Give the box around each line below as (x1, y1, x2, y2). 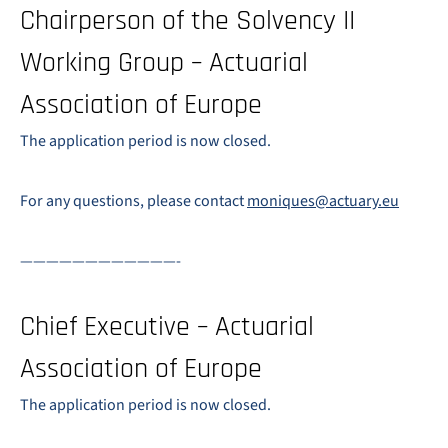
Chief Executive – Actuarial (20, 309, 314, 345)
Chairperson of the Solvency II (20, 3, 355, 39)
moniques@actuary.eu (247, 190, 399, 212)
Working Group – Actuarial (20, 45, 308, 81)
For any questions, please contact (20, 190, 247, 212)
